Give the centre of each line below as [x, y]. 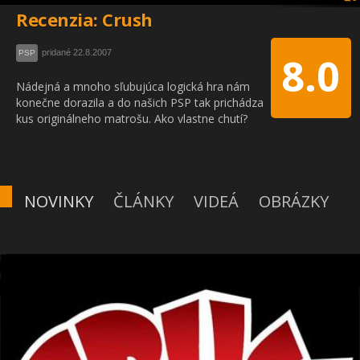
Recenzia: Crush [84, 19]
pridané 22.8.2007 [76, 52]
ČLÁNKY [143, 201]
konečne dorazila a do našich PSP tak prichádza [140, 102]
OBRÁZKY [294, 201]
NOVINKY [59, 201]
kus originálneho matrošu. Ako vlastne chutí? [132, 118]
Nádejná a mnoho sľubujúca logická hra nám [133, 86]
